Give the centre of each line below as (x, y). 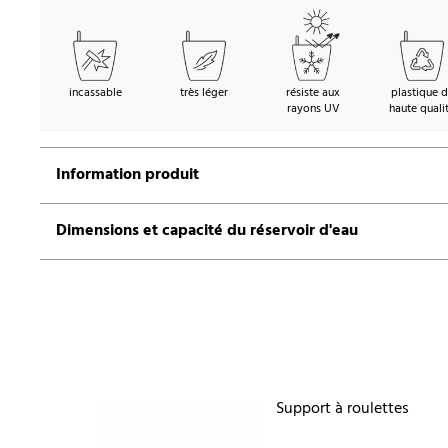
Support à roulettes (342, 408)
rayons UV (313, 109)
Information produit (127, 175)
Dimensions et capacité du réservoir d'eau (207, 231)
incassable (95, 93)
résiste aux (313, 93)
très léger (204, 93)
